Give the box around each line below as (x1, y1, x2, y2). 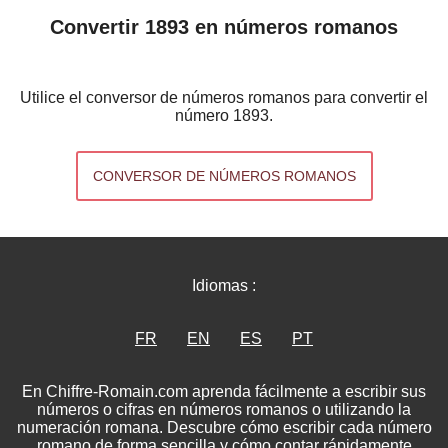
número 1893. (175, 106, 273, 124)
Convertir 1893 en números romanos (50, 15, 398, 38)
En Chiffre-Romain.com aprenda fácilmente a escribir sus (22, 382, 426, 400)
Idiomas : (192, 276, 256, 294)
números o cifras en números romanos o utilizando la (37, 400, 411, 418)
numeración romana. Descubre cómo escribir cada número (16, 418, 432, 436)
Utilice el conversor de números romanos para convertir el (20, 88, 428, 106)
